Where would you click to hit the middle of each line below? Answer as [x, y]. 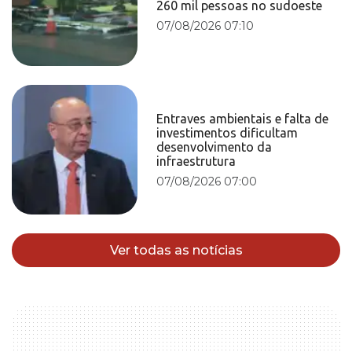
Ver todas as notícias [176, 250]
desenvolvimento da [214, 147]
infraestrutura [196, 161]
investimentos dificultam [227, 132]
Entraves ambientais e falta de [243, 118]
